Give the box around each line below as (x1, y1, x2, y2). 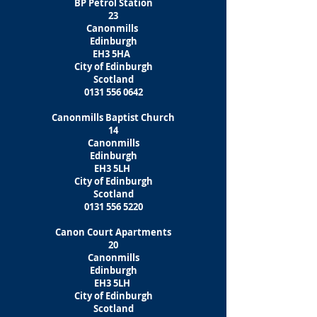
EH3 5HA (92, 47, 134, 60)
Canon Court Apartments (55, 226, 171, 238)
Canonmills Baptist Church (52, 111, 175, 124)
